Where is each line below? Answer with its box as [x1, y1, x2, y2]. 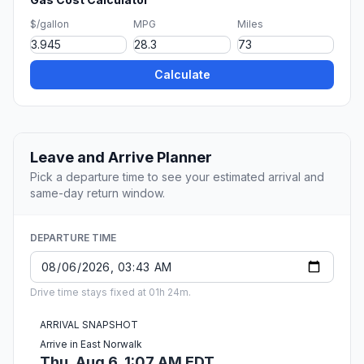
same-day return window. [30, 186, 165, 201]
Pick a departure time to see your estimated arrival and [30, 170, 324, 184]
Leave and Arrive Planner [30, 149, 212, 167]
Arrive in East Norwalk [40, 338, 142, 351]
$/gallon [30, 18, 69, 31]
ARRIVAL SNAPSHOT [40, 318, 138, 331]
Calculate [154, 67, 210, 82]
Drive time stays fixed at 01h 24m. [30, 286, 191, 299]
